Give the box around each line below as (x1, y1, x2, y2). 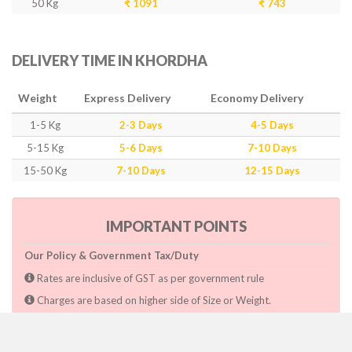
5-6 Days (119, 141, 163, 154)
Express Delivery (84, 91, 170, 104)
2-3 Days (119, 119, 163, 131)
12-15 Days (244, 164, 300, 177)
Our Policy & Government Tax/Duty (24, 249, 199, 262)
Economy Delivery (211, 91, 303, 104)
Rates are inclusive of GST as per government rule (35, 272, 264, 284)
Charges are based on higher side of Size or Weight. (35, 294, 271, 306)
